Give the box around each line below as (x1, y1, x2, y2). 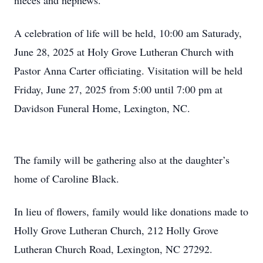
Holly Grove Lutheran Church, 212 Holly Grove (14, 223, 218, 237)
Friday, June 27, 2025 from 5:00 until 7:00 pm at (14, 82, 222, 96)
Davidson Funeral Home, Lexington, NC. (14, 101, 190, 115)
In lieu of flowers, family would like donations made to (14, 204, 248, 218)
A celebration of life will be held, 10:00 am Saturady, (14, 26, 242, 40)
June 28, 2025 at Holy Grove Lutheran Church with (14, 45, 234, 59)
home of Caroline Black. (14, 171, 119, 186)
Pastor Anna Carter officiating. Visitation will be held (14, 63, 242, 77)
